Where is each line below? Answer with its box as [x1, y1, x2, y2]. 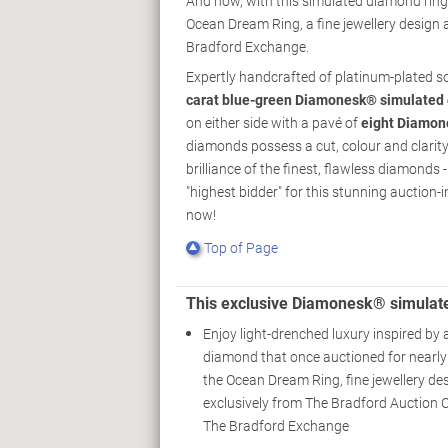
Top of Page [204, 238, 278, 258]
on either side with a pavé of [186, 113, 361, 133]
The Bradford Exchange [203, 416, 349, 436]
